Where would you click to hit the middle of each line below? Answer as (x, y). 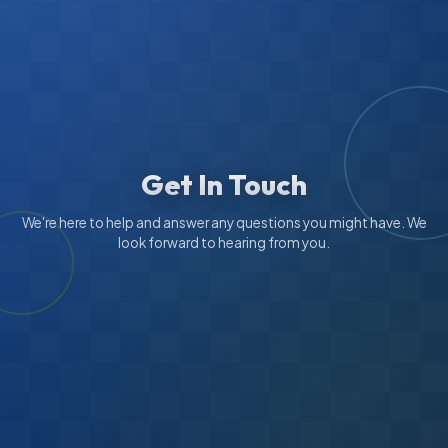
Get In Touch (224, 184)
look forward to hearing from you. (224, 242)
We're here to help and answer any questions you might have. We (224, 222)
